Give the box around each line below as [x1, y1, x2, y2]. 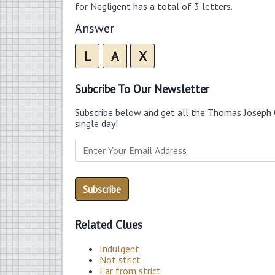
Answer [75, 20, 114, 36]
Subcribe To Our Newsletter [75, 81, 209, 96]
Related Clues [75, 217, 142, 233]
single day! [75, 117, 118, 130]
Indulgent [99, 242, 139, 255]
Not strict [99, 253, 141, 266]
